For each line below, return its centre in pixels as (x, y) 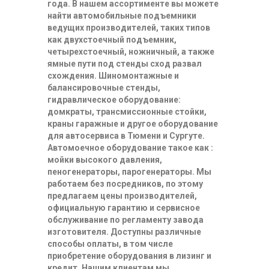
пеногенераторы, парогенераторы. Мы (129, 171)
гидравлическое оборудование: (114, 99)
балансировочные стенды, (104, 87)
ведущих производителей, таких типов (129, 27)
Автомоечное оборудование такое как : (130, 147)
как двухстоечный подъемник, (112, 39)
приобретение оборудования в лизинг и (129, 255)
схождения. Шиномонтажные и (113, 75)
